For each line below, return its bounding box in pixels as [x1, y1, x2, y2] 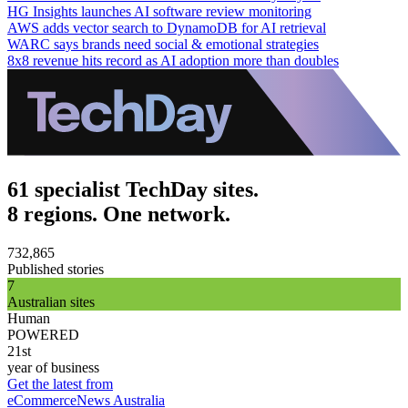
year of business [7, 359, 99, 375]
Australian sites [7, 293, 95, 310]
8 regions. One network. [7, 201, 230, 226]
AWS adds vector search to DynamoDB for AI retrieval [7, 19, 326, 36]
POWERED [7, 326, 79, 342]
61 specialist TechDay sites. [7, 177, 259, 201]
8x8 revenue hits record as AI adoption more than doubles [7, 52, 339, 68]
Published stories [7, 260, 104, 277]
